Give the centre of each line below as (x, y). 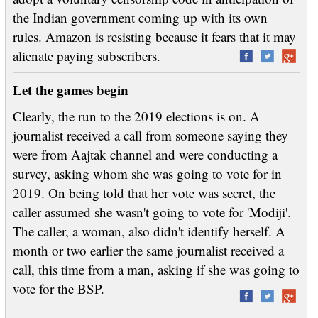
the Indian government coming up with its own (140, 17)
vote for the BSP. (92, 289)
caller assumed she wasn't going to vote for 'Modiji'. (152, 212)
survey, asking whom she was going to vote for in (147, 174)
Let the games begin (70, 90)
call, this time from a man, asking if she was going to (156, 269)
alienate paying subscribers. (124, 56)
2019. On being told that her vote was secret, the (144, 193)
